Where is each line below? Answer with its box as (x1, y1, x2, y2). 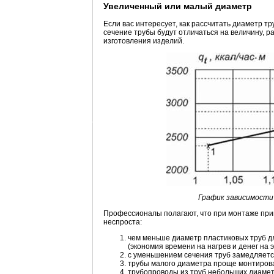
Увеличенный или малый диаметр (103, 1, 252, 12)
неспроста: (103, 218, 142, 227)
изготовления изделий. (103, 37, 184, 46)
